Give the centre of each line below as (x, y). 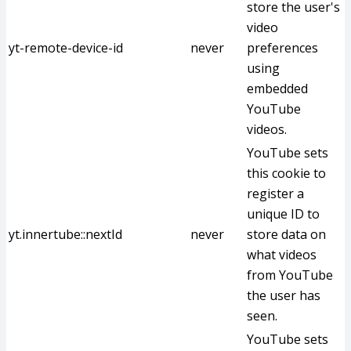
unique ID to (283, 214)
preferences (282, 48)
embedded (277, 89)
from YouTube (290, 275)
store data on (286, 234)
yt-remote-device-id (66, 48)
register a (275, 194)
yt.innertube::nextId (65, 234)
